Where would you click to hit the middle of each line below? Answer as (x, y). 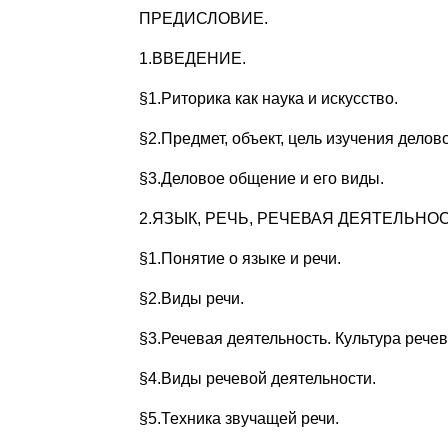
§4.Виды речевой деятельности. (257, 379)
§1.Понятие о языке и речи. (239, 259)
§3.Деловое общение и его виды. (261, 179)
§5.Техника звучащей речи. (238, 419)
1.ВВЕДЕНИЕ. (192, 59)
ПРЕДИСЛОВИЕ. (203, 19)
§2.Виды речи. (191, 299)
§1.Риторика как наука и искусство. (268, 99)
